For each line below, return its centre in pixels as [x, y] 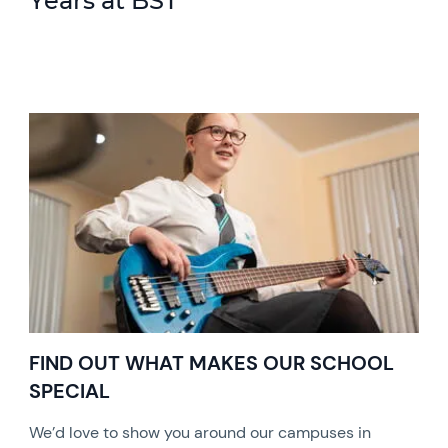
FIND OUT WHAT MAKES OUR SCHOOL [212, 362]
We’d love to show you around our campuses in [200, 432]
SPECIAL [70, 390]
